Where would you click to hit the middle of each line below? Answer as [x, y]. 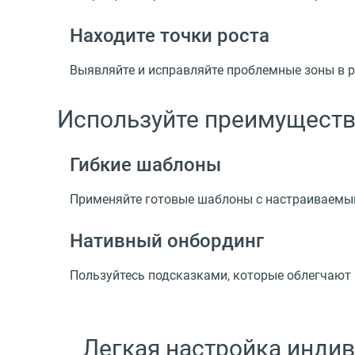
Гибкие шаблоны [145, 164]
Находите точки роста [170, 36]
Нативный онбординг [167, 241]
